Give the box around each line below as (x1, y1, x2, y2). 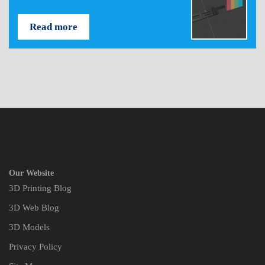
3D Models (9, 222, 50, 232)
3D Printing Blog (9, 183, 72, 193)
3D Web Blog (9, 203, 59, 213)
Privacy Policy (9, 242, 62, 252)
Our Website (9, 169, 54, 178)
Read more (30, 21, 77, 33)
